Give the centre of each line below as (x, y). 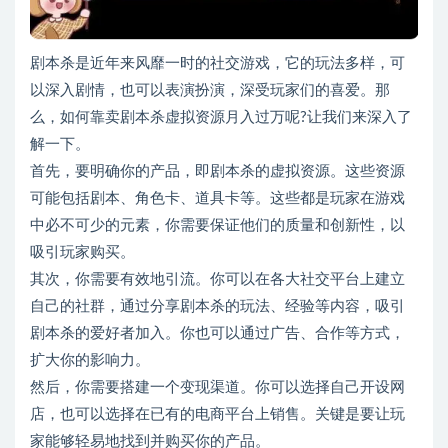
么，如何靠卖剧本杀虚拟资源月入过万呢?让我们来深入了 (221, 118)
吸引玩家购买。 (82, 253)
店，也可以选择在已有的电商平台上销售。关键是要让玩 (217, 415)
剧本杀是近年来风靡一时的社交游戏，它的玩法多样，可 (217, 64)
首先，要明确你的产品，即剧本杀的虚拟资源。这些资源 (217, 172)
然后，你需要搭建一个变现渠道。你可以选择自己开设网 (217, 388)
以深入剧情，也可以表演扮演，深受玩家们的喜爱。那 (210, 91)
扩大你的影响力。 (90, 361)
